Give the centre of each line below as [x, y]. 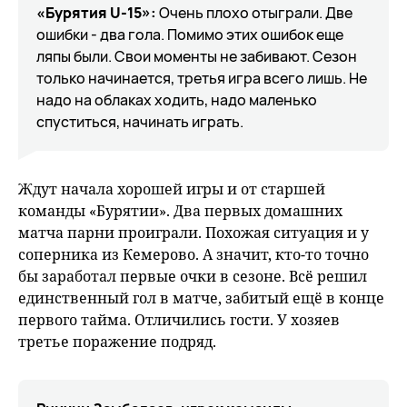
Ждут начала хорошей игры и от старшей [172, 189]
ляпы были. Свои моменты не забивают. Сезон [197, 56]
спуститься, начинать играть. [140, 122]
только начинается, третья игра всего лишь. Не [202, 78]
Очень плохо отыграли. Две [254, 13]
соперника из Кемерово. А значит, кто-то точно [194, 254]
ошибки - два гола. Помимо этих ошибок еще [190, 35]
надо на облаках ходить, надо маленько [177, 100]
